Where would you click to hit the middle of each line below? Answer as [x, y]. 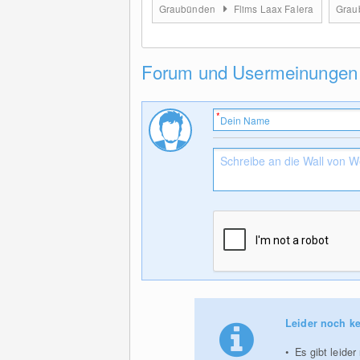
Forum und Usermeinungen [249, 72]
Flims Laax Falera [274, 8]
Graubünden [188, 8]
